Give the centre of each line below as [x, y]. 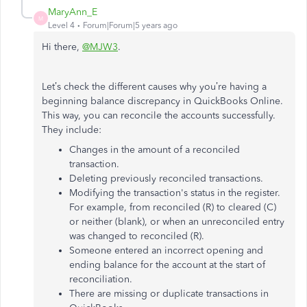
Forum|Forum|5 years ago [130, 26]
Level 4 [61, 26]
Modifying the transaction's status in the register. [175, 193]
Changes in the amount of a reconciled [155, 150]
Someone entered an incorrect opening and [166, 251]
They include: [73, 130]
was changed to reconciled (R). [137, 236]
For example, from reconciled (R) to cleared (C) [173, 208]
